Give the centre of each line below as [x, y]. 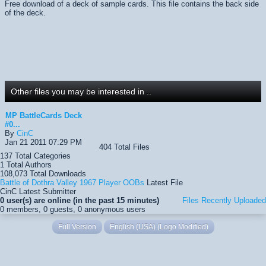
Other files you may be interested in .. [81, 91]
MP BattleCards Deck [44, 115]
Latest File [164, 182]
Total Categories [42, 156]
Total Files [131, 147]
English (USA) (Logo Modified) [159, 227]
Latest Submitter [46, 191]
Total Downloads [57, 173]
